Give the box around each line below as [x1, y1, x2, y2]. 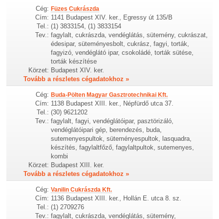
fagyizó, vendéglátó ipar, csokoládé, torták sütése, [51, 48, 194, 56]
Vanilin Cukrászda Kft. [51, 186, 112, 194]
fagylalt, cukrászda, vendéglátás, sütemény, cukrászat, [51, 31, 208, 39]
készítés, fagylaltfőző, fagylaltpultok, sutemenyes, [51, 144, 195, 151]
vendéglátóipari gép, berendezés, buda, [51, 126, 162, 133]
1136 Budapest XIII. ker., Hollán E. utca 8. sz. [51, 195, 182, 202]
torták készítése [51, 57, 97, 65]
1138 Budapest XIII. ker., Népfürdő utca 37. [51, 100, 174, 107]
